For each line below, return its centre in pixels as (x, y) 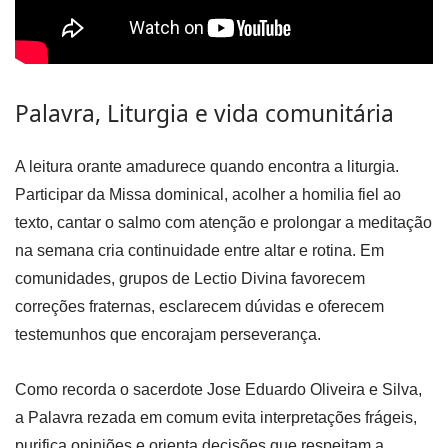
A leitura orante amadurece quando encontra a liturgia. (207, 166)
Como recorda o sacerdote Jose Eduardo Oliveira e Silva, (218, 390)
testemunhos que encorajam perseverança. (170, 334)
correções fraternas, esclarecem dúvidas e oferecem (199, 306)
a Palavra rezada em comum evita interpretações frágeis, (216, 418)
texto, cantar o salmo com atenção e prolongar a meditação (223, 222)
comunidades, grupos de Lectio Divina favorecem (190, 278)
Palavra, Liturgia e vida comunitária (204, 113)
